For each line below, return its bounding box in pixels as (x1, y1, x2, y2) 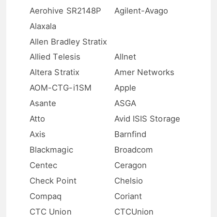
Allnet (114, 52, 137, 62)
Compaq (30, 191, 62, 201)
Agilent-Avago (114, 5, 169, 15)
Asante (30, 98, 57, 108)
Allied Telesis (30, 52, 80, 62)
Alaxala (30, 21, 57, 31)
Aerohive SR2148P (30, 5, 101, 15)
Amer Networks (114, 67, 175, 77)
